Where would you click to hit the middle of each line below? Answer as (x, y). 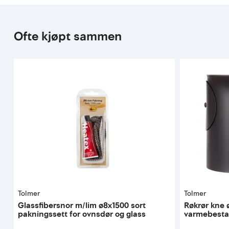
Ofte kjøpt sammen (68, 36)
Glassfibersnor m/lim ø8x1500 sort (82, 205)
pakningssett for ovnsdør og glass (82, 214)
